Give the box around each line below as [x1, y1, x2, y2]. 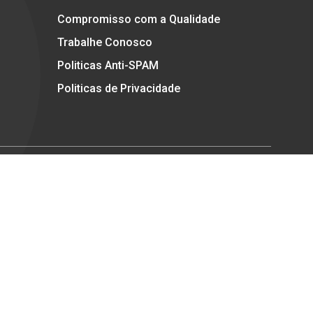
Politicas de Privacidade [57, 82, 180, 96]
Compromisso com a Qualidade [57, 13, 220, 27]
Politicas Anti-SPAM [57, 59, 159, 73]
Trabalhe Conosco [57, 36, 152, 50]
